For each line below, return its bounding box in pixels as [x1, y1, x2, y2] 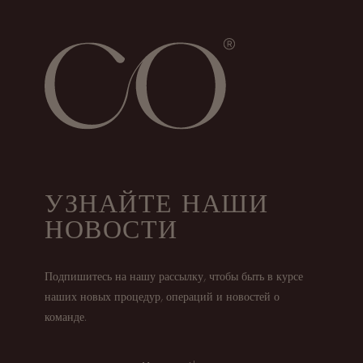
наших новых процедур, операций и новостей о [45, 288, 280, 304]
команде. [45, 309, 88, 324]
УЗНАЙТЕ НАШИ [45, 186, 269, 220]
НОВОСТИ [45, 211, 178, 246]
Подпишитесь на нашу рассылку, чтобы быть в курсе [45, 268, 304, 284]
